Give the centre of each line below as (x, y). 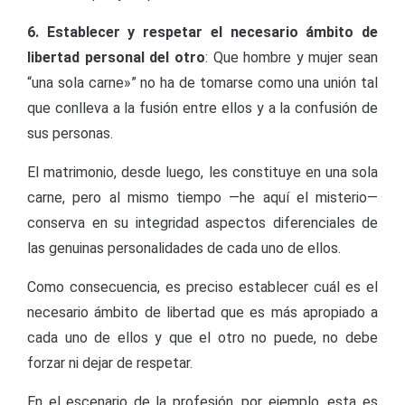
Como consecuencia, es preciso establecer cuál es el (202, 287)
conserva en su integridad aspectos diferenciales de (202, 223)
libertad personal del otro (116, 57)
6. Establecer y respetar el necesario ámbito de (202, 32)
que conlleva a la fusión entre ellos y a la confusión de (202, 108)
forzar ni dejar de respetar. (110, 363)
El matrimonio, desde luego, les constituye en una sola (202, 172)
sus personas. (70, 133)
